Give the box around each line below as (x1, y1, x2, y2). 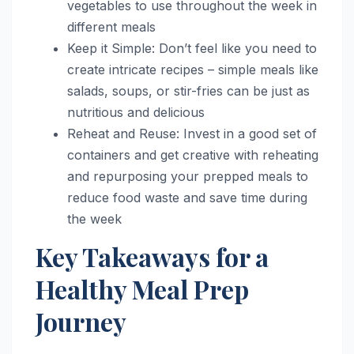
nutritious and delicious (67, 104, 205, 121)
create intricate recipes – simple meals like (67, 62, 318, 78)
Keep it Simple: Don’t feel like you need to (67, 40, 317, 57)
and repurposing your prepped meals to (67, 168, 308, 185)
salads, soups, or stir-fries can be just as (67, 83, 310, 100)
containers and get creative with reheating (67, 147, 318, 164)
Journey (36, 304, 126, 339)
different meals (67, 19, 156, 36)
